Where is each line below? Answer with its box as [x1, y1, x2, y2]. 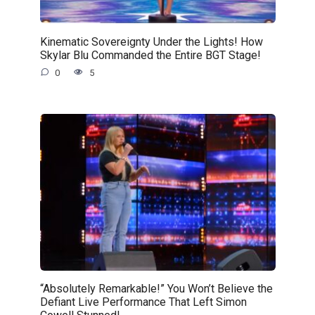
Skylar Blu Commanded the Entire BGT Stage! [39, 48, 261, 62]
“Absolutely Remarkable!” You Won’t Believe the [39, 281, 273, 295]
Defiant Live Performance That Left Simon [39, 295, 247, 309]
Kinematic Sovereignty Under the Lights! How [39, 34, 263, 49]
